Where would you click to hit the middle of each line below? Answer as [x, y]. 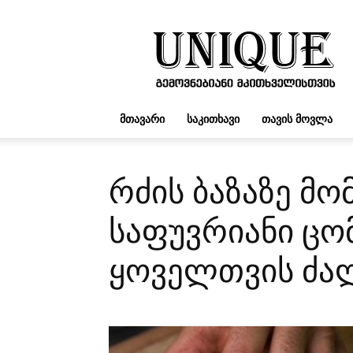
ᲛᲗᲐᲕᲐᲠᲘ [142, 119]
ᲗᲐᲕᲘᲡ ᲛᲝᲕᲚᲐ [297, 119]
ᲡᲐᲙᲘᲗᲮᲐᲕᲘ [213, 119]
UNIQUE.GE [272, 30]
